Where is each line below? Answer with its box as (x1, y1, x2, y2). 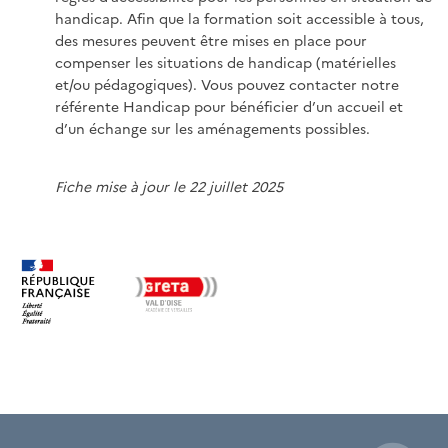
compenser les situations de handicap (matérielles (55, 51, 396, 72)
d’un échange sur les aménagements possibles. (55, 117, 370, 138)
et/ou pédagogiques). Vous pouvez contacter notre (55, 73, 399, 94)
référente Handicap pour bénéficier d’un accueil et (55, 95, 403, 116)
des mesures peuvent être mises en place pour (55, 29, 367, 50)
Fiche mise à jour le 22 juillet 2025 (55, 175, 283, 196)
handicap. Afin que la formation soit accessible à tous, (55, 7, 424, 28)
